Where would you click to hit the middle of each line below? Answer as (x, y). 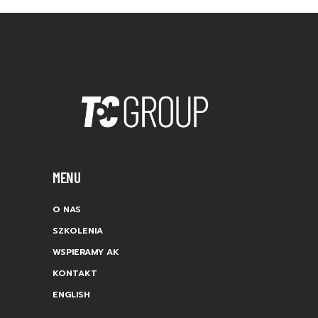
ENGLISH (71, 294)
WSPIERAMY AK (86, 252)
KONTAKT (75, 273)
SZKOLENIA (78, 230)
